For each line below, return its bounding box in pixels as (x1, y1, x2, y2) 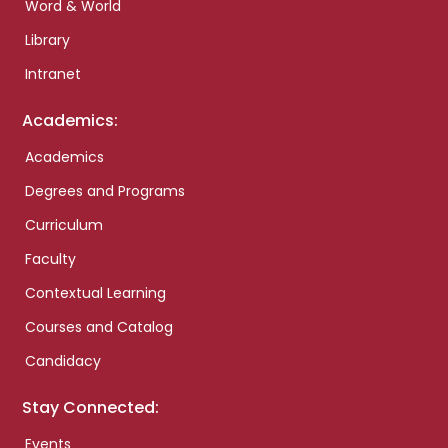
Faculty (25, 249, 77, 270)
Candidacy (25, 351, 102, 372)
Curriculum (25, 215, 104, 236)
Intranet (25, 64, 82, 85)
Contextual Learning (25, 283, 167, 304)
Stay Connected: (22, 396, 160, 420)
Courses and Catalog (25, 317, 174, 338)
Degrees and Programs (25, 181, 186, 202)
